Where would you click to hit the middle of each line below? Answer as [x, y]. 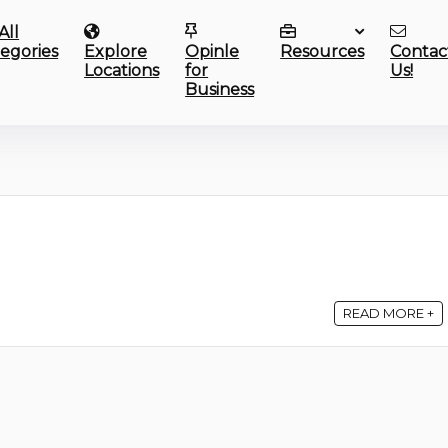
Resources [322, 51]
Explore [116, 51]
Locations [122, 70]
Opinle [212, 51]
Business [220, 89]
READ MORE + [388, 313]
